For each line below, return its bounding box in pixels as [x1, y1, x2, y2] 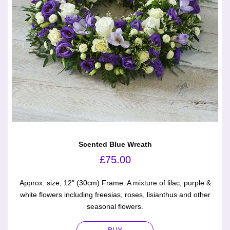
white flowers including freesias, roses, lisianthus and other [20, 190, 210, 199]
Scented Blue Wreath [78, 140, 152, 149]
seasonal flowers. [87, 202, 143, 211]
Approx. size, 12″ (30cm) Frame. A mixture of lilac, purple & [19, 179, 211, 187]
